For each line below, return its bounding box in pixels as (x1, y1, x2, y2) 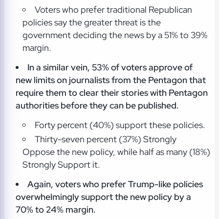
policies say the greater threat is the (22, 16, 161, 28)
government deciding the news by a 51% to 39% (22, 29, 207, 41)
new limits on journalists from (15, 74, 131, 86)
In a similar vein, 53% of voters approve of (27, 61, 193, 73)
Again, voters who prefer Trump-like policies (27, 178, 203, 190)
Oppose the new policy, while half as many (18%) (22, 146, 210, 158)
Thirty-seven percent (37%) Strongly (34, 133, 176, 145)
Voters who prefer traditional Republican (34, 3, 192, 15)
